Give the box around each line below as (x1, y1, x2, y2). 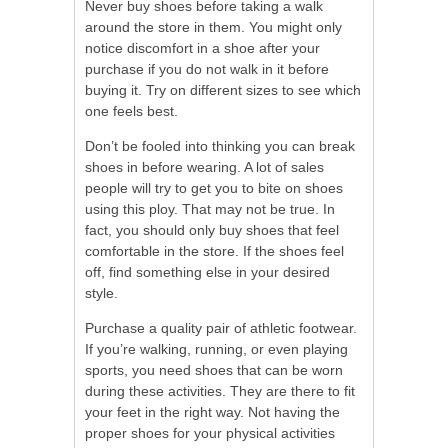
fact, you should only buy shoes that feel (85, 221, 339, 238)
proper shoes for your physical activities (85, 424, 335, 441)
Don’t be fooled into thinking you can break (85, 137, 355, 154)
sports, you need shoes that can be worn (85, 361, 343, 378)
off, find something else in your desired (85, 263, 330, 280)
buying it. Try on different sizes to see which (85, 81, 361, 98)
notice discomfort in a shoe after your (85, 39, 320, 56)
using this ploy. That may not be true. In (85, 200, 335, 217)
